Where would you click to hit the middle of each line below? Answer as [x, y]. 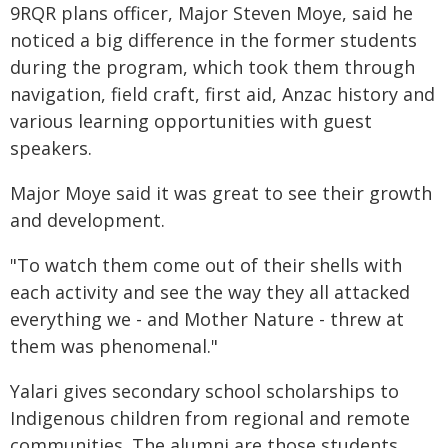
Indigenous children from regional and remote [210, 418]
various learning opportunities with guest [191, 121]
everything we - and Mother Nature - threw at [207, 319]
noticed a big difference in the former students [213, 40]
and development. [87, 220]
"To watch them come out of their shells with [206, 265]
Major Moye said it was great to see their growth [221, 193]
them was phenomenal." [114, 346]
